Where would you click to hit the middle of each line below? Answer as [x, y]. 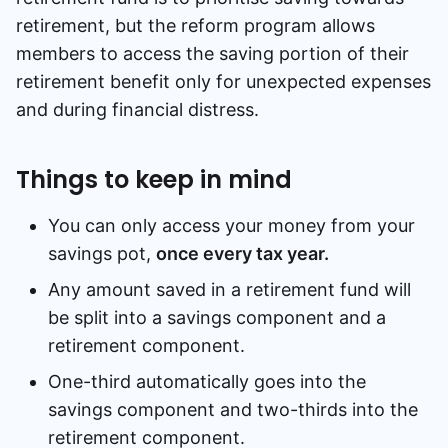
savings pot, [102, 253]
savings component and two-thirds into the [233, 409]
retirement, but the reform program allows [195, 25]
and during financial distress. [140, 109]
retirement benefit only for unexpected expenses [223, 81]
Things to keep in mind [154, 179]
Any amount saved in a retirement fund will [229, 289]
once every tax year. [242, 253]
